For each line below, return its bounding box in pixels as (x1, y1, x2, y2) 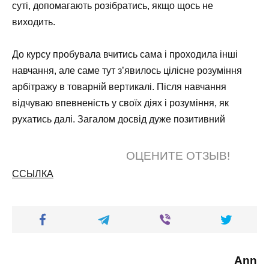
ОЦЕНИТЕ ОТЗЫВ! (126, 150, 230, 163)
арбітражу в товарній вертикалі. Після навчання (12, 82, 226, 92)
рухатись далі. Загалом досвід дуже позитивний (12, 114, 225, 125)
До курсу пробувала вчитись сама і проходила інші (12, 49, 238, 60)
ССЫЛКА (12, 169, 53, 180)
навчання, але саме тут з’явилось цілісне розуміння (12, 65, 242, 76)
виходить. (12, 16, 55, 27)
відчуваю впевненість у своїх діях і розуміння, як (12, 98, 229, 109)
